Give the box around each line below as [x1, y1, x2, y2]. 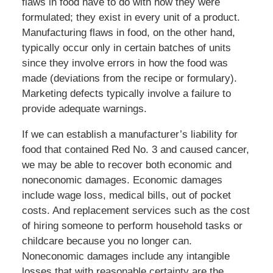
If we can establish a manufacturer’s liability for [21, 129, 238, 141]
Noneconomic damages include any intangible [21, 250, 230, 263]
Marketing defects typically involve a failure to [21, 88, 231, 100]
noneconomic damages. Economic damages [21, 174, 222, 186]
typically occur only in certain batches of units [21, 42, 231, 54]
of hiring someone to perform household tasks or [21, 220, 243, 232]
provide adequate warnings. [21, 103, 147, 115]
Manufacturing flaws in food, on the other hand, [21, 27, 235, 39]
